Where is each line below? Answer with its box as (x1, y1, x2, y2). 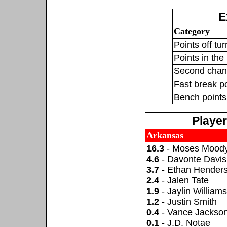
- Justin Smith (159, 196, 217, 207)
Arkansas (146, 130, 183, 140)
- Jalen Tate (159, 175, 209, 185)
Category (173, 26, 210, 36)
